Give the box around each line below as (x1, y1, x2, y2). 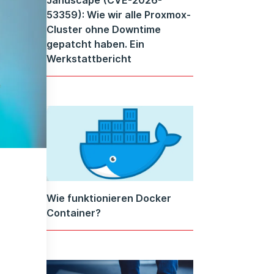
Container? (46, 207, 101, 220)
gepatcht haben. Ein (46, 37, 144, 50)
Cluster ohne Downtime (46, 23, 161, 35)
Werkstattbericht (46, 52, 131, 65)
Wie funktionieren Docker (46, 192, 171, 205)
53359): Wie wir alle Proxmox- (46, 8, 191, 21)
